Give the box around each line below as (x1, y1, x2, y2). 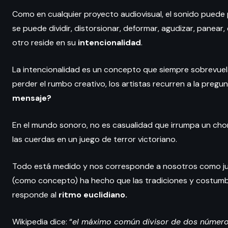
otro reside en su (12, 37, 78, 48)
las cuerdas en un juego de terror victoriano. (12, 133, 177, 145)
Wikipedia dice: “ (12, 216, 72, 227)
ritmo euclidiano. (59, 189, 127, 200)
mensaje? (12, 92, 51, 103)
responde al (12, 189, 59, 200)
